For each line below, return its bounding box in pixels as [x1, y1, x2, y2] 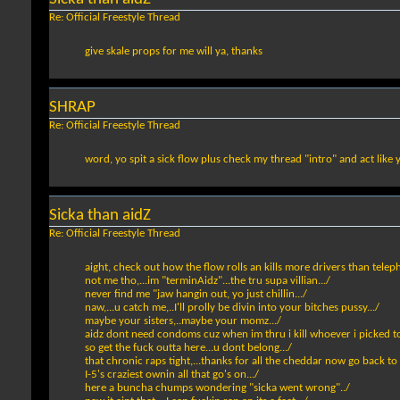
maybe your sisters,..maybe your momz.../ [85, 315, 281, 328]
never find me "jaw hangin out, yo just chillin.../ [85, 288, 307, 301]
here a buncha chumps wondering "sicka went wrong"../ [85, 382, 350, 395]
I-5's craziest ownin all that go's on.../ [85, 369, 259, 381]
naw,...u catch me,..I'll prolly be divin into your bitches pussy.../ [85, 302, 379, 314]
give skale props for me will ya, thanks [85, 46, 262, 58]
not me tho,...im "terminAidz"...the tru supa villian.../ [85, 275, 330, 287]
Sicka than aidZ [49, 207, 151, 225]
